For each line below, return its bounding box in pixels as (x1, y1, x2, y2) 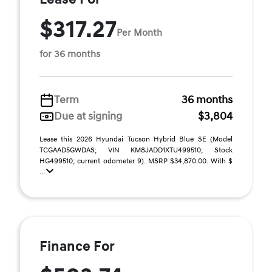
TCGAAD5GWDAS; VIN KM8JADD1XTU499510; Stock (39, 146, 233, 155)
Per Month (117, 26, 162, 39)
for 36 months (39, 48, 100, 60)
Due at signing (54, 109, 122, 123)
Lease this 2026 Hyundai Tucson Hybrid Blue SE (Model (39, 135, 233, 144)
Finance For (39, 238, 115, 255)
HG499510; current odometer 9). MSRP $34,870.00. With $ (39, 157, 233, 166)
